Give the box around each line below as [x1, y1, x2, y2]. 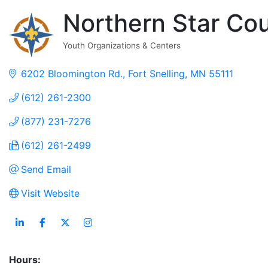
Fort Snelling [128, 67, 185, 80]
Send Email [21, 163, 71, 175]
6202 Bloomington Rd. [21, 67, 123, 80]
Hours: [9, 253, 41, 266]
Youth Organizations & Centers [62, 40, 181, 50]
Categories [62, 47, 125, 62]
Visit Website [21, 187, 80, 199]
